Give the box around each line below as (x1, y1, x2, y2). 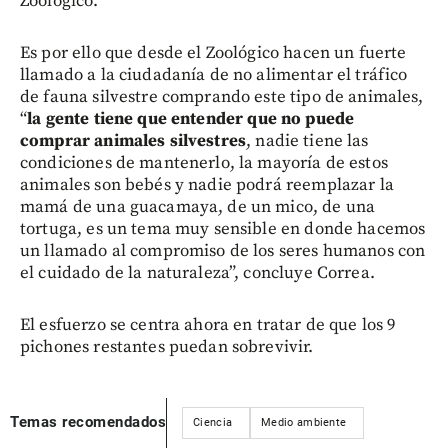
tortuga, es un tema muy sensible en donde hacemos (20, 217, 426, 240)
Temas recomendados (10, 413, 166, 432)
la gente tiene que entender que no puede (27, 107, 355, 130)
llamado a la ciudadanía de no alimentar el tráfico (20, 63, 408, 86)
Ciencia (193, 415, 233, 429)
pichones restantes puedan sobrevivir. (20, 335, 314, 358)
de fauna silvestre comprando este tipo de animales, (20, 85, 424, 108)
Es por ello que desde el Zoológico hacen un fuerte (20, 41, 407, 64)
